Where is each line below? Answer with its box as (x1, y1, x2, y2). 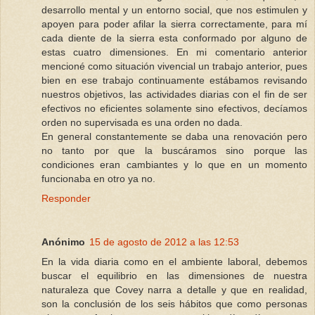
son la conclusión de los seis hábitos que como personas (41, 298, 307, 310)
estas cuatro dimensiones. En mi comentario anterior (41, 46, 307, 58)
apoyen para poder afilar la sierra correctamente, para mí (41, 18, 307, 30)
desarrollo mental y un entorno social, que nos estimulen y (41, 4, 307, 16)
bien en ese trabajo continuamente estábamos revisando (41, 75, 307, 86)
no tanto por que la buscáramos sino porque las (41, 145, 307, 157)
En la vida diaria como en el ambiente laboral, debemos (41, 256, 307, 268)
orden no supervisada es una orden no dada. (41, 117, 243, 129)
